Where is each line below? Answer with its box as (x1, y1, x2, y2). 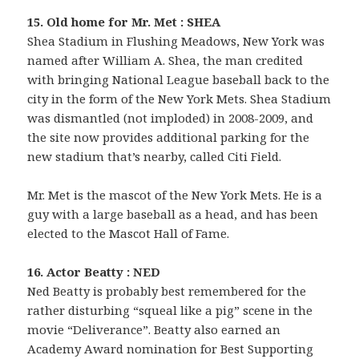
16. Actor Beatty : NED (27, 263, 161, 280)
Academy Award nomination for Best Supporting (27, 340, 314, 357)
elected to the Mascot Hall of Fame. (27, 224, 230, 241)
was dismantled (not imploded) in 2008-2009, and (27, 109, 314, 126)
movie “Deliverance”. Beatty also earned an (27, 321, 281, 337)
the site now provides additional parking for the (27, 128, 310, 145)
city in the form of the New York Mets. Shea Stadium (27, 90, 332, 107)
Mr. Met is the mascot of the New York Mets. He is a (27, 186, 323, 203)
